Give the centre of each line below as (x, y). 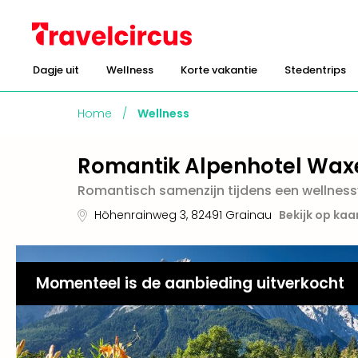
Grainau (249, 215)
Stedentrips (315, 70)
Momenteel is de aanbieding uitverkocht (190, 283)
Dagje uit (56, 70)
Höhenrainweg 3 (140, 215)
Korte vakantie (219, 70)
